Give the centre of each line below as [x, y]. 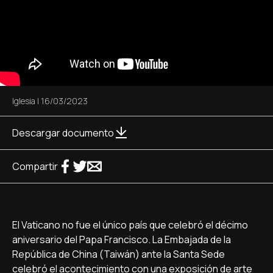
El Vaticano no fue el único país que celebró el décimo [130, 225]
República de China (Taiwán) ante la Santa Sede [119, 254]
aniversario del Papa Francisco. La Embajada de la [122, 239]
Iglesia [24, 101]
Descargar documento [63, 133]
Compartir [35, 166]
